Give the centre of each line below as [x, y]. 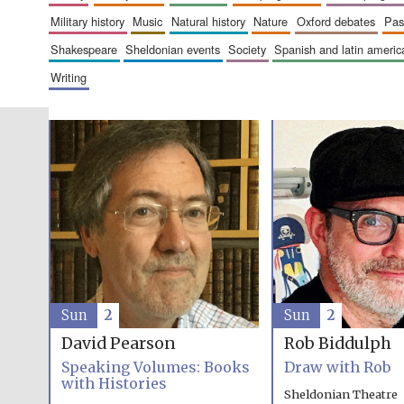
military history [92, 21]
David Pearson [118, 344]
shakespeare [87, 49]
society [251, 49]
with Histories [114, 384]
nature [275, 21]
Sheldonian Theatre [340, 395]
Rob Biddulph [337, 344]
